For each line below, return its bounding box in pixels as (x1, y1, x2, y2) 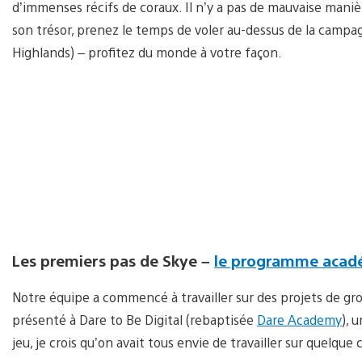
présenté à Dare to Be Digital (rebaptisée (12, 311, 257, 329)
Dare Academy (257, 311, 342, 329)
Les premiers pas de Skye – (12, 250, 214, 271)
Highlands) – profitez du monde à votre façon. (12, 44, 282, 61)
